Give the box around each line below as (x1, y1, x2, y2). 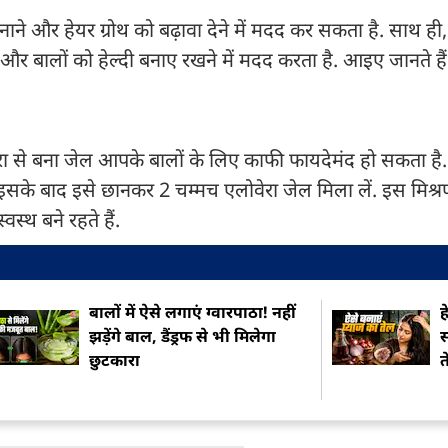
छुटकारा (89, 349, 141, 371)
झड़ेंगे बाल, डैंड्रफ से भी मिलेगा (89, 325, 277, 347)
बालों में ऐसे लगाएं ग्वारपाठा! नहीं (89, 301, 297, 323)
